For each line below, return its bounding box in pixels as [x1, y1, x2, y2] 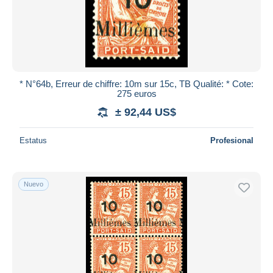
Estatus [19, 135, 47, 145]
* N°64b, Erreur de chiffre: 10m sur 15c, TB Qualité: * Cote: [19, 78, 253, 89]
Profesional [210, 135, 253, 145]
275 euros [116, 88, 157, 99]
